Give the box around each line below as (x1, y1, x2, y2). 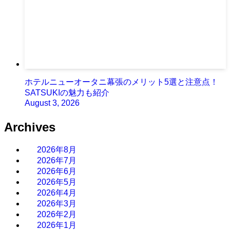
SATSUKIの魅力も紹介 (25, 88, 109, 98)
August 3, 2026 (25, 99, 80, 108)
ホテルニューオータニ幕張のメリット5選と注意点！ (25, 78, 218, 87)
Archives (4, 120, 55, 135)
